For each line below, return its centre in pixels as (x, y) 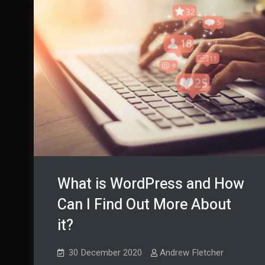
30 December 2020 (105, 252)
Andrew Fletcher (192, 252)
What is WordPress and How (151, 184)
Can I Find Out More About (144, 205)
